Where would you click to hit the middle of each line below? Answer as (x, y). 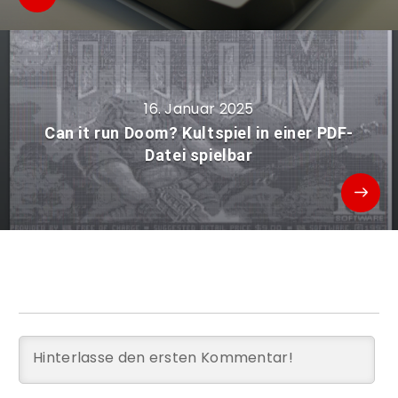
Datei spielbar (199, 155)
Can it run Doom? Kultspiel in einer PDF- (199, 132)
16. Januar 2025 (199, 108)
